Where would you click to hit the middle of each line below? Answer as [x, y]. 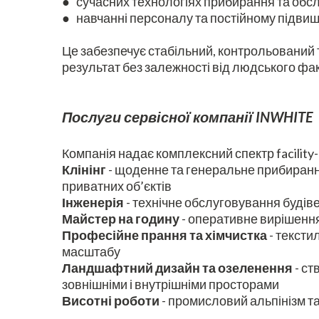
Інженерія [93, 203]
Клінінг [84, 170]
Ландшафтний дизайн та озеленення [177, 268]
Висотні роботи [111, 301]
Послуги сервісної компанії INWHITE [188, 117]
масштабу [91, 252]
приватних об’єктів [117, 186]
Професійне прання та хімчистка [164, 235]
